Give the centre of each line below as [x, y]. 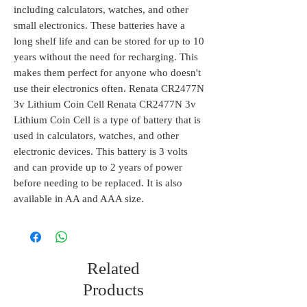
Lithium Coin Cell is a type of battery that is [107, 120]
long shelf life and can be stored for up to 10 [109, 41]
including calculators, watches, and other [101, 10]
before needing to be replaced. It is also [98, 183]
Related [113, 269]
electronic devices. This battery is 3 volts [101, 152]
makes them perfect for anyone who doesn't [107, 73]
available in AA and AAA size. [79, 199]
